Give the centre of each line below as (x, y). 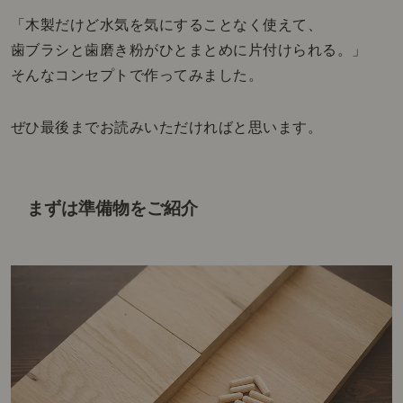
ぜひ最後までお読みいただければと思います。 (166, 127)
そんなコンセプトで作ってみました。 (137, 75)
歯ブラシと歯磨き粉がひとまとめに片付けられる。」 (188, 49)
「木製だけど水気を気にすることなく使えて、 (166, 24)
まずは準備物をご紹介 (113, 208)
